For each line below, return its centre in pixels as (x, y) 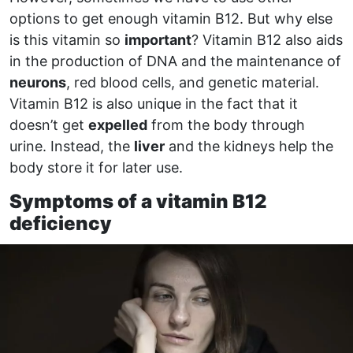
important (158, 39)
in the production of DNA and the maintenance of (175, 61)
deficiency (61, 223)
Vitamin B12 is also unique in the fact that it (154, 103)
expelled (118, 124)
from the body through (226, 124)
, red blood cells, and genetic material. (193, 82)
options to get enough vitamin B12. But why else (171, 18)
